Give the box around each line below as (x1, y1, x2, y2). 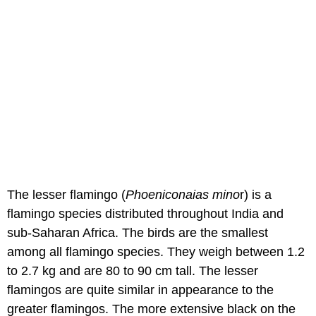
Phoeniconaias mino (126, 188, 240, 202)
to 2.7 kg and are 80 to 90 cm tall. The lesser (7, 264, 258, 279)
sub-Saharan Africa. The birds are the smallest (7, 226, 268, 241)
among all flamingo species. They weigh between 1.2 (7, 245, 305, 260)
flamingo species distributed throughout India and (7, 207, 284, 221)
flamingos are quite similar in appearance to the (7, 283, 274, 298)
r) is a (240, 188, 272, 202)
